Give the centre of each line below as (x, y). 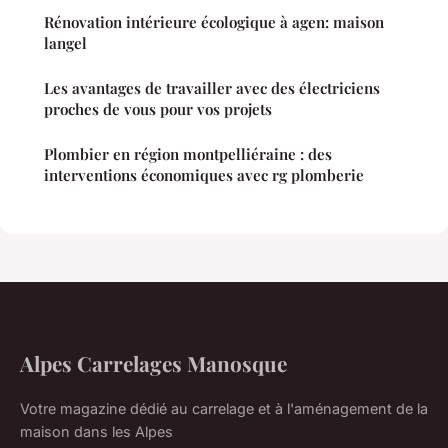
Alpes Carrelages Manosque (153, 363)
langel (65, 43)
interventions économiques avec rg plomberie (204, 175)
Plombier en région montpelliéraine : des (188, 154)
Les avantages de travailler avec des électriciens (212, 88)
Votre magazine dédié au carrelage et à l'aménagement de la (224, 409)
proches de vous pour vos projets (158, 109)
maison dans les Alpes (96, 432)
